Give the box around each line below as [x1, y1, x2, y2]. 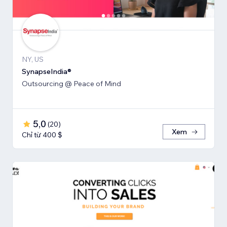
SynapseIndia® [22, 67, 71, 77]
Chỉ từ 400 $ [22, 130, 62, 140]
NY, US [22, 55, 44, 64]
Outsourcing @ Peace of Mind [22, 79, 121, 89]
